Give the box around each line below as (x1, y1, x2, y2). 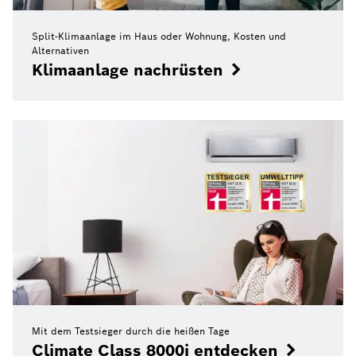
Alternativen (32, 44, 89, 56)
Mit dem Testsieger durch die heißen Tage (32, 325, 230, 338)
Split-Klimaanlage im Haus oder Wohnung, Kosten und (32, 29, 286, 42)
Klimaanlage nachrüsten (32, 59, 223, 80)
